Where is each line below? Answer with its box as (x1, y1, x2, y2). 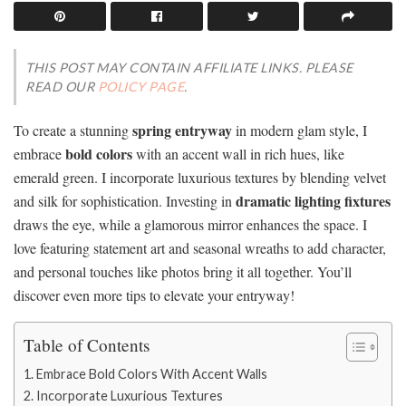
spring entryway (132, 120, 232, 141)
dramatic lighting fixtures (236, 190, 391, 212)
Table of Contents (24, 333, 150, 357)
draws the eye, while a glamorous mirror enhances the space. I (14, 215, 367, 235)
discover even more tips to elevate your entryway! (14, 285, 295, 305)
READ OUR (25, 79, 98, 95)
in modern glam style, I (232, 121, 367, 140)
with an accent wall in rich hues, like (132, 144, 344, 164)
